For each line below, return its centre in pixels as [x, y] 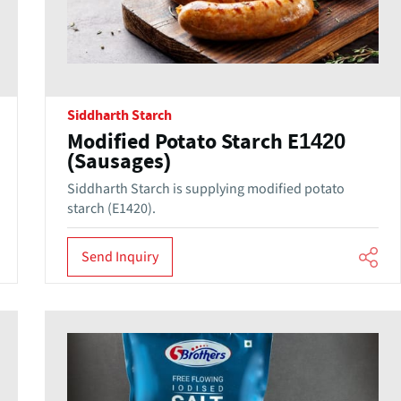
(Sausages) [119, 162]
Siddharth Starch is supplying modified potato [205, 189]
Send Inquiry [119, 256]
